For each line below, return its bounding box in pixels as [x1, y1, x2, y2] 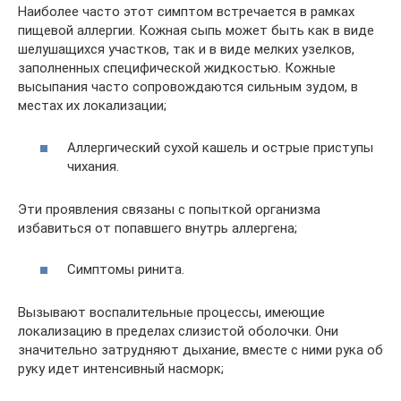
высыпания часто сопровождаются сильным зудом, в [18, 79, 358, 95]
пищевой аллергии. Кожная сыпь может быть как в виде [18, 22, 374, 38]
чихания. [67, 158, 119, 175]
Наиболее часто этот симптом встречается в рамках [18, 4, 354, 20]
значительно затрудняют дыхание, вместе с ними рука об [18, 342, 383, 358]
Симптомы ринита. [67, 261, 184, 277]
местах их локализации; [18, 98, 166, 114]
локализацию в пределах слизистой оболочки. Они [18, 323, 338, 339]
